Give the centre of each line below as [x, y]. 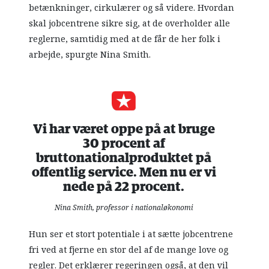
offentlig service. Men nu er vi [124, 172]
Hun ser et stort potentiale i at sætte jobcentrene [131, 234]
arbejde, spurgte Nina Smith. [90, 54]
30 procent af [124, 144]
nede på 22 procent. [124, 187]
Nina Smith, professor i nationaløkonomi [124, 207]
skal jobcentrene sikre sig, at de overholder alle [130, 23]
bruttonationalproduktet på [124, 158]
